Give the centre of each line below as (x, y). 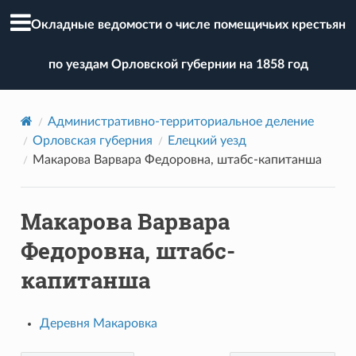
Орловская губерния (92, 140)
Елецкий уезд (207, 140)
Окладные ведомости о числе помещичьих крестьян (188, 25)
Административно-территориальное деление (180, 121)
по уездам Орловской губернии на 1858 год (178, 65)
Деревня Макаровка (98, 323)
